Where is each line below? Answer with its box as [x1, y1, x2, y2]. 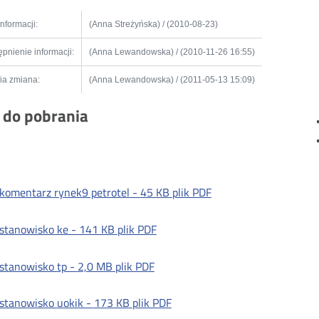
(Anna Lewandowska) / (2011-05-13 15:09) [88, 75, 255, 85]
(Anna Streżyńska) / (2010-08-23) [88, 19, 218, 29]
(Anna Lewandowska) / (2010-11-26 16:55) [88, 47, 255, 57]
